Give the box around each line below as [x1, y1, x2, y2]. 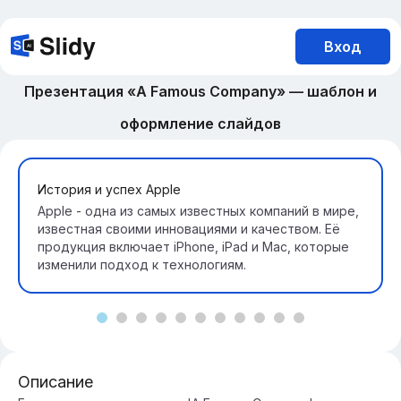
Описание [18, 372, 93, 391]
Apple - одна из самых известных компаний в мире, [38, 203, 359, 218]
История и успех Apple [38, 182, 181, 197]
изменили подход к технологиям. [38, 257, 246, 272]
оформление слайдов [120, 115, 281, 132]
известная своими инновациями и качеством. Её [38, 221, 340, 236]
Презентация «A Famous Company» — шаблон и [24, 82, 377, 100]
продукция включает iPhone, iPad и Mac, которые [38, 239, 349, 254]
